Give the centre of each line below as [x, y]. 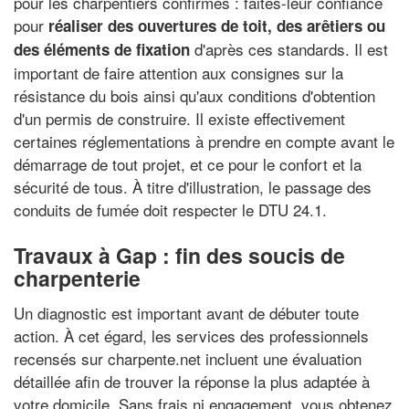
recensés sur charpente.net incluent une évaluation [188, 358]
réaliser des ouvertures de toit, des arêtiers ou [217, 26]
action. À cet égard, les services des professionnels [191, 335]
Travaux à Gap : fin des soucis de [179, 255]
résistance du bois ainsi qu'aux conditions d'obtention [194, 95]
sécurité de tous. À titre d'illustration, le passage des [193, 187]
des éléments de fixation [102, 49]
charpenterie [77, 278]
